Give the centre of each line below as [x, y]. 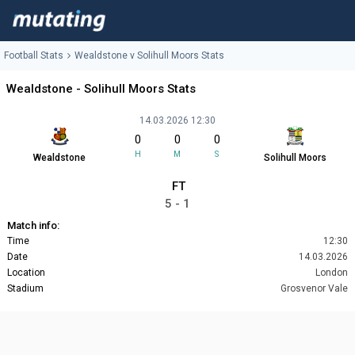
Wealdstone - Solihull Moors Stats [101, 89]
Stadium [25, 289]
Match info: [33, 226]
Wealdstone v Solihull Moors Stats [149, 56]
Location [26, 273]
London [332, 273]
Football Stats [34, 56]
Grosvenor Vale [314, 289]
